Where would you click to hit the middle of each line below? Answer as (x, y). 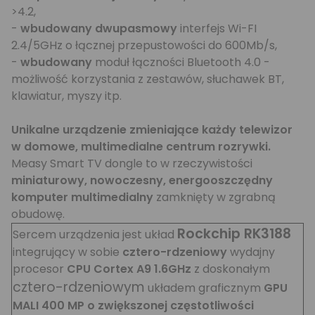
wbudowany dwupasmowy (99, 28)
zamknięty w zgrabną (214, 197)
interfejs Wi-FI (217, 28)
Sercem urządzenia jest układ (95, 234)
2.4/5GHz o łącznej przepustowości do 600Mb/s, (144, 45)
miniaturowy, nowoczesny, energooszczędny (142, 180)
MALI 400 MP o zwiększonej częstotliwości (133, 305)
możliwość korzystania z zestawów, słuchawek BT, (148, 79)
